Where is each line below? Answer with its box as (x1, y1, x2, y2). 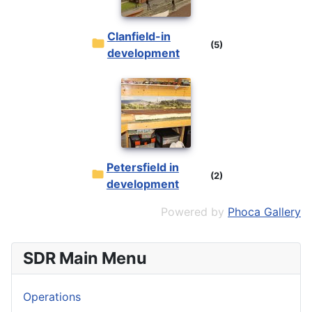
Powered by (161, 205, 228, 219)
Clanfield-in (107, 29, 116, 44)
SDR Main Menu (23, 248, 147, 269)
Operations (23, 290, 81, 304)
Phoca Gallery (228, 205, 301, 219)
